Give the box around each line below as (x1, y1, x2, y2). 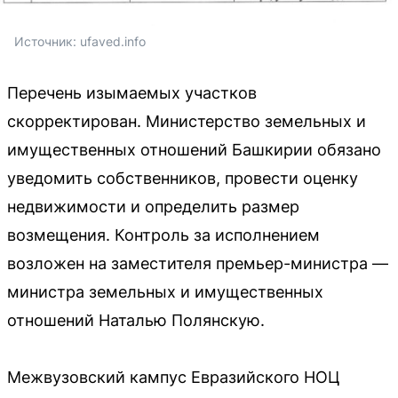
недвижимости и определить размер (7, 197, 299, 217)
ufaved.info (80, 34, 146, 50)
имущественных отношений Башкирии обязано (7, 140, 381, 160)
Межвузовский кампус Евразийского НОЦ (7, 368, 340, 387)
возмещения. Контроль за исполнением (7, 226, 320, 245)
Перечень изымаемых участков (7, 84, 257, 103)
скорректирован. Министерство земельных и (7, 112, 366, 131)
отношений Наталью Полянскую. (7, 311, 265, 330)
